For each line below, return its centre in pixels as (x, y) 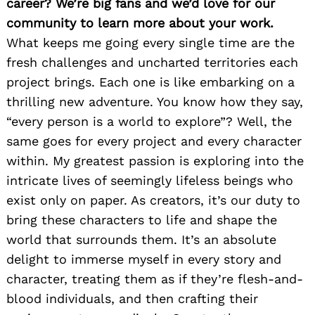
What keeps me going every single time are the (150, 43)
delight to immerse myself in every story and (144, 259)
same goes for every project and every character (154, 141)
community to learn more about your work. (140, 23)
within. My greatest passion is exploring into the (155, 161)
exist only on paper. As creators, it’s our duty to (153, 200)
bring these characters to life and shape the (142, 220)
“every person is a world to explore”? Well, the (149, 122)
